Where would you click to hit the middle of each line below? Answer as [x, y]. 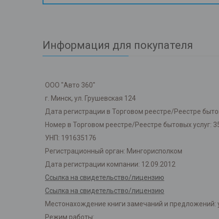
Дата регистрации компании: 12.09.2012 [110, 164]
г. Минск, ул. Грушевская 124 [90, 99]
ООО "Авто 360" [70, 85]
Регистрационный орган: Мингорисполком [114, 151]
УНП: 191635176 [71, 138]
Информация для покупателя [118, 45]
